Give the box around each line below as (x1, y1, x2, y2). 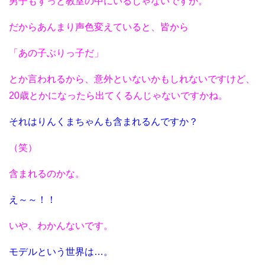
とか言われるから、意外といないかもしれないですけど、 (9, 74, 255, 85)
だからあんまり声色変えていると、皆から (9, 22, 189, 33)
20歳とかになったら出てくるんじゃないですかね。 (9, 91, 228, 101)
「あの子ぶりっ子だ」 (9, 48, 104, 59)
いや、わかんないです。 (9, 221, 113, 231)
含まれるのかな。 (9, 169, 85, 179)
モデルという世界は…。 (9, 247, 113, 257)
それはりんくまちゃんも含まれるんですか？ (9, 117, 198, 127)
